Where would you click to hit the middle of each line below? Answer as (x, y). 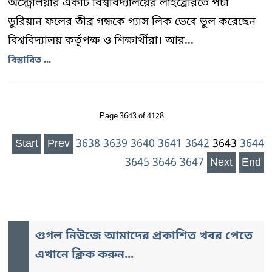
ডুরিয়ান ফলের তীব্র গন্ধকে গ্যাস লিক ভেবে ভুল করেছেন (132, 22)
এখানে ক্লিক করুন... (84, 256)
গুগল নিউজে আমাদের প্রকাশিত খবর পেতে (144, 237)
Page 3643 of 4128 (131, 117)
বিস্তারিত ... (29, 60)
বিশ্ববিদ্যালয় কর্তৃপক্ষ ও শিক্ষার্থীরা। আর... (101, 41)
